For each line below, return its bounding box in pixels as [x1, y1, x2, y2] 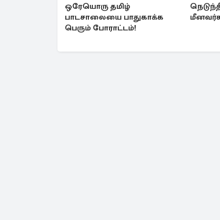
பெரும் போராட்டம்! [65, 23, 137, 33]
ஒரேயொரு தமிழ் [65, 1, 130, 12]
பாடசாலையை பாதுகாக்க [65, 12, 164, 23]
